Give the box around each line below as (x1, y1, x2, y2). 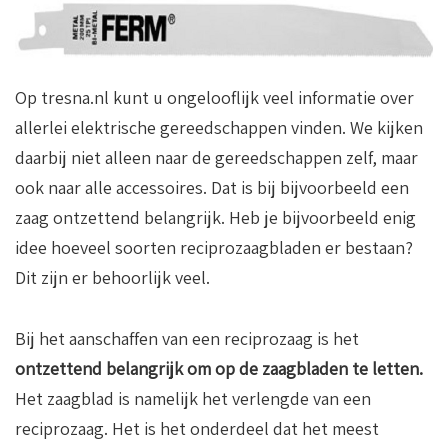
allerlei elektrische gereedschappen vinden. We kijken (15, 116, 423, 140)
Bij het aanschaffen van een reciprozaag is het (15, 327, 359, 351)
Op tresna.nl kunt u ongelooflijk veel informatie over (15, 86, 414, 110)
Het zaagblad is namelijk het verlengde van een (15, 387, 371, 411)
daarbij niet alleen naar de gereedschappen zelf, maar (15, 146, 418, 170)
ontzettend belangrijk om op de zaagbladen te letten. (15, 357, 423, 381)
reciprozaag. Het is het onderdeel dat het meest (15, 417, 379, 441)
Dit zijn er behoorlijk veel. (15, 266, 210, 290)
